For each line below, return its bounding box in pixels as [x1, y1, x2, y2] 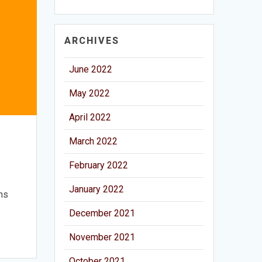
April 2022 [69, 111, 112, 123]
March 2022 [69, 135, 118, 147]
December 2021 [69, 207, 136, 219]
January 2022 [69, 183, 125, 195]
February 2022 [69, 159, 129, 171]
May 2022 [69, 87, 111, 99]
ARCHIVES [64, 35, 120, 46]
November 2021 [69, 231, 136, 243]
